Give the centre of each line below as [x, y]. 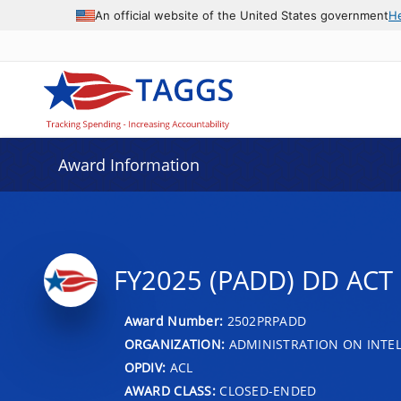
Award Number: [175, 320]
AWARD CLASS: [170, 390]
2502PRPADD [267, 320]
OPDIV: [145, 367]
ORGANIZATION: [175, 344]
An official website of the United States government [242, 15]
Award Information [128, 165]
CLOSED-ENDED [266, 390]
